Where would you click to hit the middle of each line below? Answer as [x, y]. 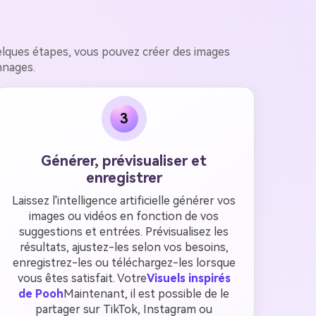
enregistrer [124, 178]
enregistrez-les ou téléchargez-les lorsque [124, 263]
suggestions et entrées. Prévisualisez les [124, 232]
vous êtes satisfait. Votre [82, 278]
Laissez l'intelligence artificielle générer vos [124, 201]
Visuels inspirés [188, 278]
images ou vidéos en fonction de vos [124, 216]
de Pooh [41, 294]
